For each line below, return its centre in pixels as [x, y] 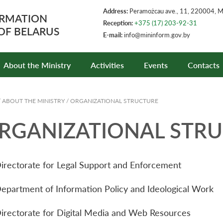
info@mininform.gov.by [159, 35]
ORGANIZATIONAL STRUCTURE [114, 101]
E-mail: [113, 35]
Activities [107, 65]
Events [156, 65]
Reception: [118, 23]
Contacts [204, 65]
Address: [115, 11]
